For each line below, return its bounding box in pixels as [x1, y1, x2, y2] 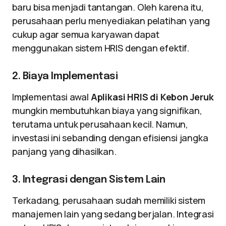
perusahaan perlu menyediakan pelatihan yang [12, 15, 210, 27]
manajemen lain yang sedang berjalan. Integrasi [12, 208, 214, 220]
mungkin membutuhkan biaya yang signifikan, [12, 104, 202, 117]
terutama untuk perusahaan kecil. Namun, [12, 118, 188, 130]
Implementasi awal [12, 91, 91, 103]
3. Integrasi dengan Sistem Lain [12, 175, 165, 185]
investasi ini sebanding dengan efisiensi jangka [12, 132, 208, 144]
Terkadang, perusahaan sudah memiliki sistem [12, 194, 206, 206]
